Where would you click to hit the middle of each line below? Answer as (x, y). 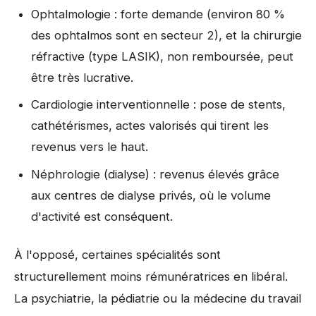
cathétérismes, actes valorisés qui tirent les (150, 126)
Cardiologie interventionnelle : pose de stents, (158, 105)
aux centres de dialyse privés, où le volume (151, 195)
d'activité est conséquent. (102, 216)
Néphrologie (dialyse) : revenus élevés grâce (155, 174)
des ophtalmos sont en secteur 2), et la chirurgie (166, 35)
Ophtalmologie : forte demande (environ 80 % (158, 14)
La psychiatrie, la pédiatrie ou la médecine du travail (158, 298)
